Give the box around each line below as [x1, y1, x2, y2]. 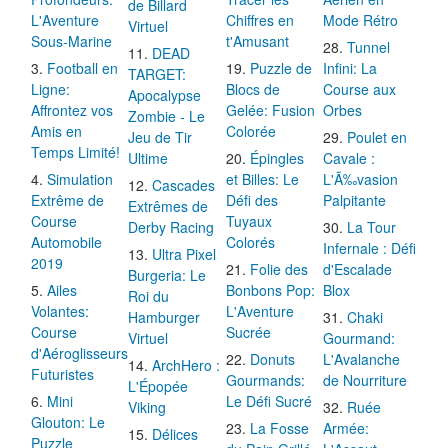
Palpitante [323, 189, 387, 210]
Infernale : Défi [323, 237, 417, 258]
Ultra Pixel [152, 243, 217, 264]
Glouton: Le [31, 411, 105, 432]
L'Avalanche [323, 348, 401, 369]
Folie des [249, 258, 308, 279]
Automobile [31, 231, 102, 252]
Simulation [47, 168, 113, 189]
